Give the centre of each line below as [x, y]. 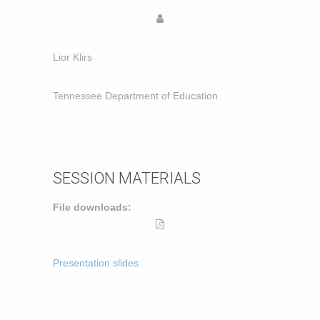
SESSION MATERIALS [127, 178]
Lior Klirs [72, 57]
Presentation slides [96, 263]
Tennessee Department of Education [135, 96]
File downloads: [92, 207]
